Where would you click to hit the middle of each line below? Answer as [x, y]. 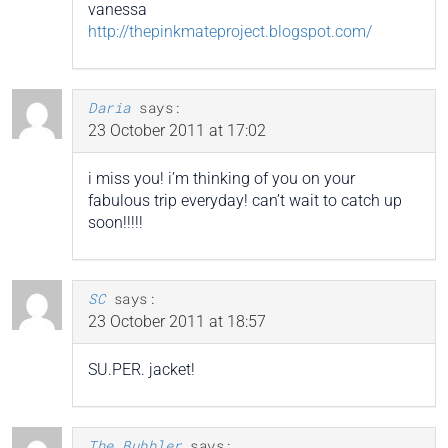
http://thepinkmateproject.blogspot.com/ [230, 32]
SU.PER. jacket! [141, 370]
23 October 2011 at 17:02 [177, 131]
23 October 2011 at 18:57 [177, 322]
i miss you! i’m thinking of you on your [221, 179]
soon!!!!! [115, 223]
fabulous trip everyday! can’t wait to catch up [245, 201]
